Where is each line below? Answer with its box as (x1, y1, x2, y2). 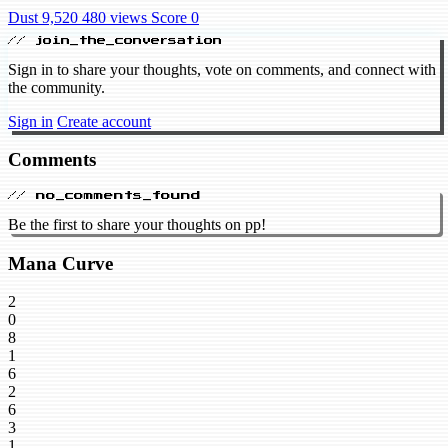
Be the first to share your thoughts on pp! (8, 216, 266, 234)
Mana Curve (8, 252, 113, 274)
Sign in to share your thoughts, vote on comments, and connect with (8, 60, 436, 78)
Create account (57, 112, 151, 130)
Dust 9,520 (8, 8, 78, 26)
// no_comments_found (8, 190, 201, 201)
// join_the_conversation (8, 35, 222, 45)
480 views (82, 8, 147, 26)
